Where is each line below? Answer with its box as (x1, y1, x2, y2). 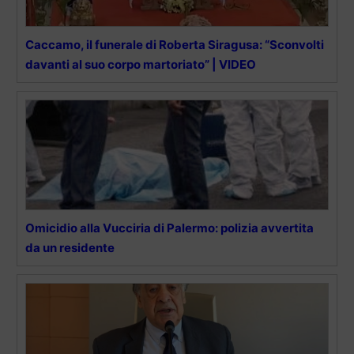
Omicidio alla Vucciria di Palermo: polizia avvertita (25, 220, 314, 235)
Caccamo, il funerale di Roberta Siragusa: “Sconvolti (25, 36, 324, 52)
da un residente (25, 239, 115, 255)
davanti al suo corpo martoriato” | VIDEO (25, 56, 256, 72)
